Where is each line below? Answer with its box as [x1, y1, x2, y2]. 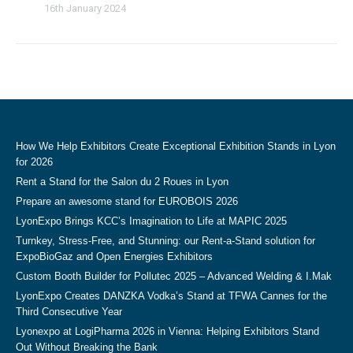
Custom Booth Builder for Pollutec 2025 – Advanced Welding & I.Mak [16, 270, 332, 282]
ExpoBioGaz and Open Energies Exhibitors [16, 251, 213, 262]
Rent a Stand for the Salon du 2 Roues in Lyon [16, 176, 229, 188]
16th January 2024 [44, 2, 126, 14]
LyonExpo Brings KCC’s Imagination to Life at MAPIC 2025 [16, 215, 287, 227]
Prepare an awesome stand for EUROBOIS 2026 [16, 195, 238, 207]
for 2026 [16, 156, 53, 168]
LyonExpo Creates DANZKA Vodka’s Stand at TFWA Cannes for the [16, 290, 327, 302]
